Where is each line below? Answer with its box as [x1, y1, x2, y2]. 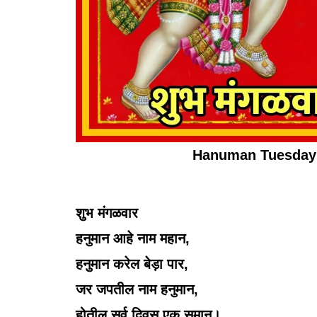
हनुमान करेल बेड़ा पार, [76, 256, 188, 272]
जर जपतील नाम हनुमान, [76, 282, 198, 298]
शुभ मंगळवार [76, 205, 138, 221]
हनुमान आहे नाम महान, [76, 231, 190, 247]
